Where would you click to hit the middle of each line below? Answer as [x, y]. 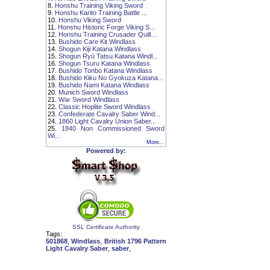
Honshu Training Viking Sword [99, 5]
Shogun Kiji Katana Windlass [100, 49]
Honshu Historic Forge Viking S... [106, 27]
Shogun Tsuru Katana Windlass [104, 63]
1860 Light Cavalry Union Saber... [107, 121]
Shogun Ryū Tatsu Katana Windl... [108, 56]
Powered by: [106, 151]
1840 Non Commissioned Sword [113, 128]
